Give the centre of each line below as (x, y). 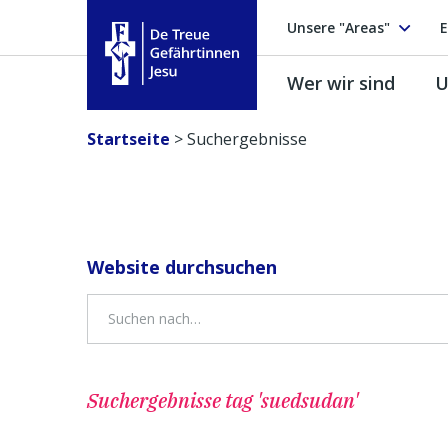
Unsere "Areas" (338, 27)
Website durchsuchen (182, 267)
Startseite (128, 139)
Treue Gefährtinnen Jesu (196, 96)
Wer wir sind (341, 82)
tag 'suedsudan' (291, 400)
